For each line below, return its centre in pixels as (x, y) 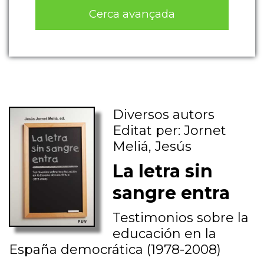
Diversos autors (164, 115)
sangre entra (171, 193)
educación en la (165, 234)
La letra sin (163, 171)
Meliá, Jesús (152, 147)
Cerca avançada (132, 14)
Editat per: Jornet (170, 131)
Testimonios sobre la (181, 218)
